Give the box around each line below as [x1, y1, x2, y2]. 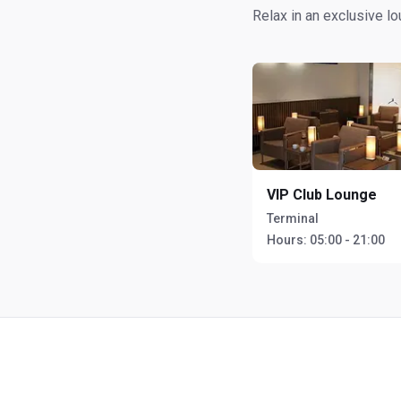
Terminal [267, 211, 319, 226]
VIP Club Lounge [267, 186, 377, 203]
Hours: [267, 233, 307, 247]
